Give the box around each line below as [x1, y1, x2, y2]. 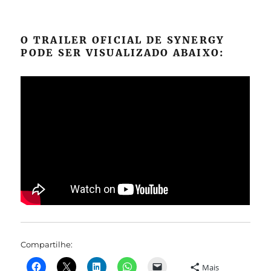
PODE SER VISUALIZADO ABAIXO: [21, 46, 224, 59]
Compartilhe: [21, 240, 73, 250]
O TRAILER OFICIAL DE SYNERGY [21, 33, 225, 46]
